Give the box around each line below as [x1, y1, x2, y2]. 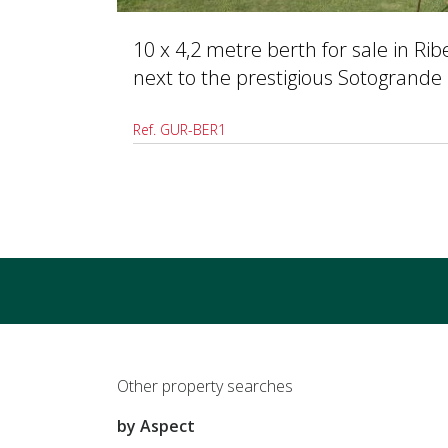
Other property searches [117, 374, 293, 397]
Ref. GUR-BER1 [133, 119, 226, 139]
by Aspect [117, 414, 195, 437]
